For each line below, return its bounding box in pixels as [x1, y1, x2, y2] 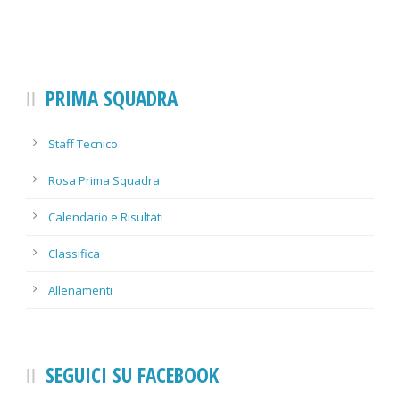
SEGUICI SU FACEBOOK [46, 361, 219, 390]
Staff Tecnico [48, 136, 118, 153]
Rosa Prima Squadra [48, 172, 160, 189]
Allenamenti [48, 282, 112, 299]
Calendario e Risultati [48, 209, 163, 226]
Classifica [48, 246, 100, 262]
